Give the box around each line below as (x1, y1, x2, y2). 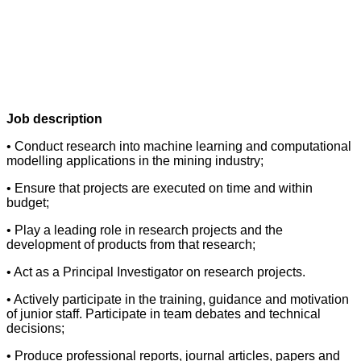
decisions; (6, 322, 64, 335)
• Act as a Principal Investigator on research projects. (6, 265, 305, 279)
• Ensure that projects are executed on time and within (6, 181, 313, 195)
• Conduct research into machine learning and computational (6, 139, 351, 153)
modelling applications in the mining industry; (6, 154, 263, 168)
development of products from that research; (6, 238, 255, 251)
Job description (6, 112, 102, 126)
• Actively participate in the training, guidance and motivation (6, 293, 349, 306)
